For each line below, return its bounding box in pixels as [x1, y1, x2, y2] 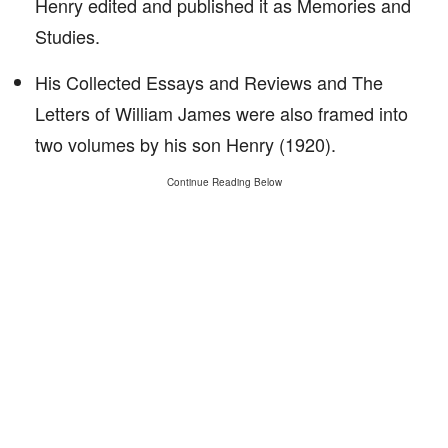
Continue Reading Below [166, 175, 282, 189]
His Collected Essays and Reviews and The [35, 69, 383, 95]
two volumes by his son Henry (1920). [35, 131, 336, 157]
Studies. [35, 23, 100, 49]
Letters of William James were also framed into [35, 100, 408, 126]
